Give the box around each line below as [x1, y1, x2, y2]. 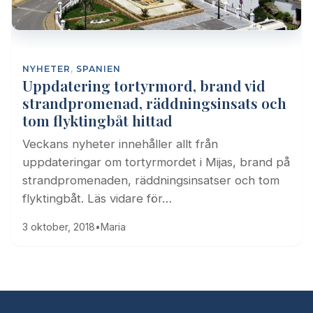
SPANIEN [76, 63, 121, 74]
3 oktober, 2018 [22, 220, 95, 233]
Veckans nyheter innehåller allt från [22, 136, 218, 151]
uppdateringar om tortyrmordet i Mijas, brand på [22, 154, 290, 169]
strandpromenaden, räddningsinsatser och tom [22, 173, 279, 187]
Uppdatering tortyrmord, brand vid [22, 75, 265, 95]
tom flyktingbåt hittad [22, 110, 173, 130]
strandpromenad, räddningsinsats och [22, 92, 286, 112]
